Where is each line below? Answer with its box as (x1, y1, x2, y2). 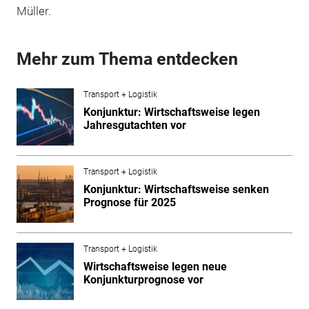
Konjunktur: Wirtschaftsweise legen (83, 105, 260, 119)
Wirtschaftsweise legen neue (83, 259, 227, 273)
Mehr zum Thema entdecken (16, 48, 238, 69)
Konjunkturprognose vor (83, 272, 203, 286)
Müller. (16, 3, 51, 18)
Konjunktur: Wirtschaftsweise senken (83, 182, 269, 196)
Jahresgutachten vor (83, 118, 186, 132)
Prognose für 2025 (83, 195, 176, 209)
